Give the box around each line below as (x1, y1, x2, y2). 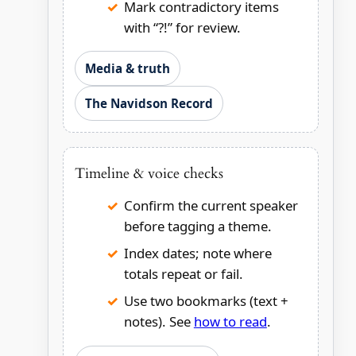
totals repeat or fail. (123, 265, 243, 284)
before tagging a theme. (123, 217, 272, 236)
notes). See (123, 312, 194, 331)
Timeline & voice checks (74, 164, 223, 184)
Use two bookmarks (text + (123, 292, 288, 311)
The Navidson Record (84, 95, 213, 112)
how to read (193, 312, 267, 331)
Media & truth (84, 60, 170, 77)
